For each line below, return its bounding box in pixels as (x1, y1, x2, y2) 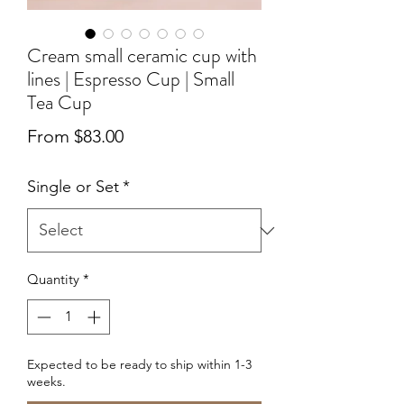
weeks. (27, 372, 66, 390)
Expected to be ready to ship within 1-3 (27, 355, 252, 372)
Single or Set (27, 177, 119, 197)
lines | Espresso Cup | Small (27, 65, 234, 94)
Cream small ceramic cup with (27, 41, 257, 70)
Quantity (27, 271, 79, 289)
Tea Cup (27, 88, 92, 117)
